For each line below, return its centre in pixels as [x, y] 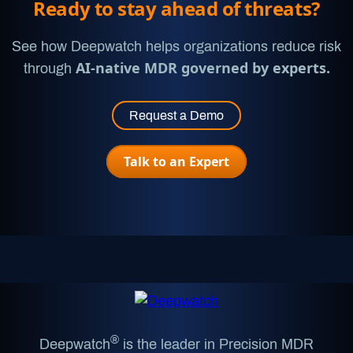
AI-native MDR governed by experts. [203, 68]
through [49, 69]
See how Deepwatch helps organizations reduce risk [176, 47]
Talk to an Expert [176, 162]
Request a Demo [176, 116]
